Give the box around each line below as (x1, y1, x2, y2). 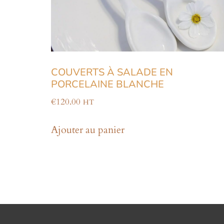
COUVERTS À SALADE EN (51, 65, 173, 79)
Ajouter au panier (51, 122, 124, 136)
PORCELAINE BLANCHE (51, 77, 164, 91)
